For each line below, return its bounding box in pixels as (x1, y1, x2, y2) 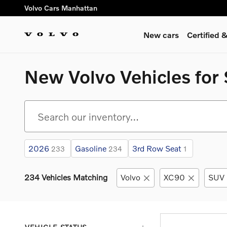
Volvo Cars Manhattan (24, 4, 97, 12)
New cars (143, 29, 179, 40)
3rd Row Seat (132, 143, 182, 154)
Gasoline (75, 143, 107, 154)
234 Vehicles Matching (24, 172, 107, 182)
